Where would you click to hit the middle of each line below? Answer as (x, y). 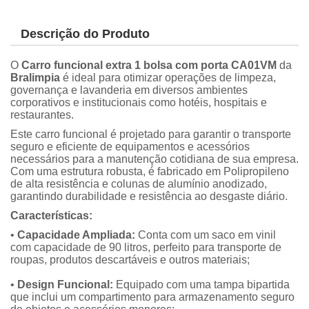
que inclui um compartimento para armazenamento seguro (152, 297)
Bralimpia (35, 78)
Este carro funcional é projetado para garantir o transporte (151, 134)
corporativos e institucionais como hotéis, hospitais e (139, 103)
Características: (51, 216)
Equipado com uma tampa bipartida (201, 285)
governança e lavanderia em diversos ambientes (129, 90)
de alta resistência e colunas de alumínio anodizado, (139, 184)
